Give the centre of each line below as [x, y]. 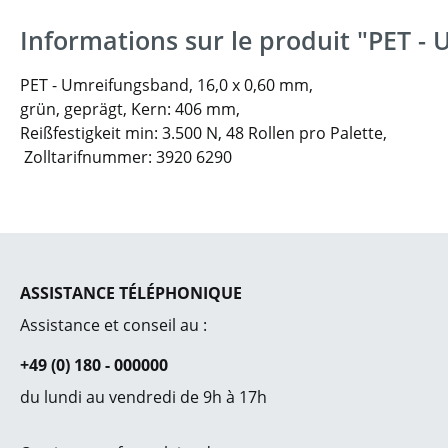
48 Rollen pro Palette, [308, 132]
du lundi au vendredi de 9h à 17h [143, 397]
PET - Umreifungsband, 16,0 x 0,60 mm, [168, 84]
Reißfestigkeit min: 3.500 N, [123, 132]
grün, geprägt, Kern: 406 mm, [132, 108]
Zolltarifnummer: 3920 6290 [126, 156]
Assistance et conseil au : [113, 325]
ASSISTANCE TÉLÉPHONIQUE [131, 293]
